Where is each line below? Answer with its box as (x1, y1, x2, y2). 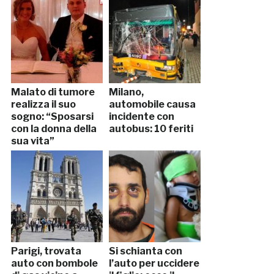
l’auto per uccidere (108, 257, 199, 270)
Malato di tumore (10, 86, 95, 98)
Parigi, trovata (10, 245, 81, 257)
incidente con (108, 111, 174, 123)
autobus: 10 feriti (108, 123, 193, 135)
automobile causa (108, 98, 196, 111)
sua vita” (10, 135, 54, 147)
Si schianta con (108, 245, 182, 257)
